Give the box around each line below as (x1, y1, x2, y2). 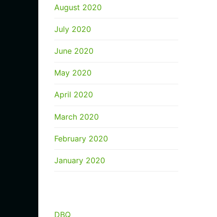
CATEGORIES (54, 188, 103, 198)
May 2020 (54, 68, 92, 78)
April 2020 (54, 90, 93, 100)
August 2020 (54, 2, 102, 12)
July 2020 (54, 24, 91, 34)
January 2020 (54, 155, 105, 165)
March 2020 (54, 111, 99, 122)
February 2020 (54, 133, 108, 143)
